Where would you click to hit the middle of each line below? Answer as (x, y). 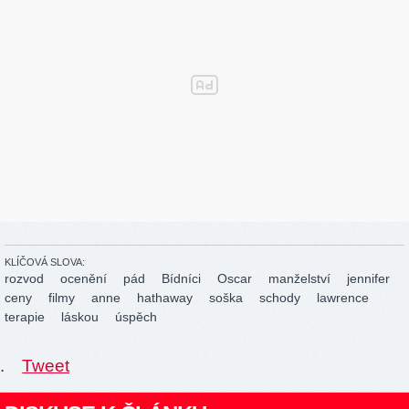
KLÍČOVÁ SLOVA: (45, 262)
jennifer (368, 279)
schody (280, 298)
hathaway (165, 298)
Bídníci (181, 279)
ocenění (84, 279)
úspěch (136, 317)
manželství (299, 279)
